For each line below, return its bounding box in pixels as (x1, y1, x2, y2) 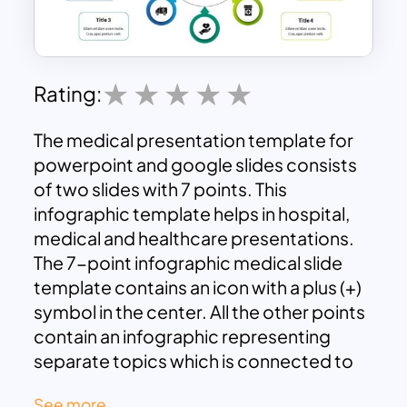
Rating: (34, 80, 103, 106)
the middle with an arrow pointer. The (34, 373, 338, 396)
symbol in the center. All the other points (34, 300, 366, 323)
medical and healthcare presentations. (34, 226, 355, 249)
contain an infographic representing (34, 324, 332, 347)
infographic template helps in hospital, (34, 202, 351, 224)
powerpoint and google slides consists (34, 153, 358, 175)
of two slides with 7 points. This (34, 177, 288, 200)
